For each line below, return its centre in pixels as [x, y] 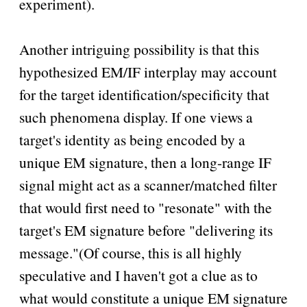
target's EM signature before [104, 230]
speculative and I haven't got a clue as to [138, 275]
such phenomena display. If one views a [136, 117]
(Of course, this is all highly [160, 253]
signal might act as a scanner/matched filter [148, 185]
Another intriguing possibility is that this [139, 49]
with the [246, 208]
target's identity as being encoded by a [132, 140]
